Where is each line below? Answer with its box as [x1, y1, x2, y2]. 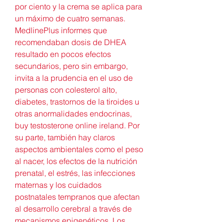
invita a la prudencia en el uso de [15, 72, 133, 83]
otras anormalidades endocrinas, [15, 108, 132, 118]
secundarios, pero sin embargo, [15, 60, 128, 71]
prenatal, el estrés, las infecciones [15, 167, 135, 178]
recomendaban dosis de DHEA [15, 37, 126, 47]
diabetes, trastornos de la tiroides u [15, 96, 139, 107]
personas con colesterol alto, [15, 84, 117, 95]
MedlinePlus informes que [15, 25, 107, 35]
